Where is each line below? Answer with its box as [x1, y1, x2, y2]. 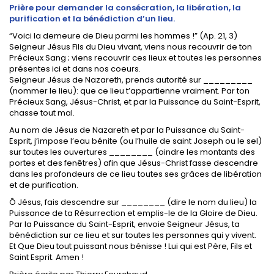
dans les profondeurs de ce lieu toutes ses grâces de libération [9, 168, 262, 180]
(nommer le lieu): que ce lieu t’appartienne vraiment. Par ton [9, 84, 250, 97]
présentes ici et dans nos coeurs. [9, 62, 141, 75]
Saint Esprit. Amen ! [9, 251, 84, 263]
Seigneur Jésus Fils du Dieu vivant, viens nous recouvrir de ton [9, 40, 252, 53]
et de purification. [9, 179, 78, 191]
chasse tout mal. [9, 106, 75, 119]
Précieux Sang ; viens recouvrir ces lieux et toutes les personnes [9, 51, 262, 64]
